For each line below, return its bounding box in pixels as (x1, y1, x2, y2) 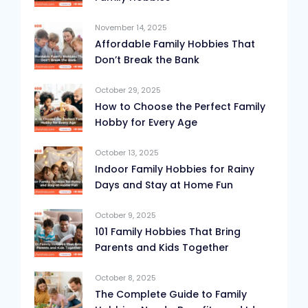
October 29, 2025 (95, 85, 161, 96)
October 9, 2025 (95, 210, 156, 221)
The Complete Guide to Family (95, 287, 247, 302)
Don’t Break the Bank (95, 53, 199, 67)
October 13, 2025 (95, 147, 159, 159)
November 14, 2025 (95, 22, 167, 34)
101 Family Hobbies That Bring (95, 225, 241, 239)
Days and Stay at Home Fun (95, 178, 233, 192)
